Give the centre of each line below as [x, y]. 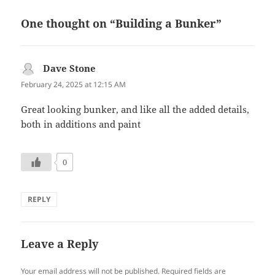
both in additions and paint [81, 124]
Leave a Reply [60, 243]
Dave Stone [70, 68]
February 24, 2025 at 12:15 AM [74, 84]
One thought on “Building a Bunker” [122, 23]
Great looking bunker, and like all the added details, [135, 109]
